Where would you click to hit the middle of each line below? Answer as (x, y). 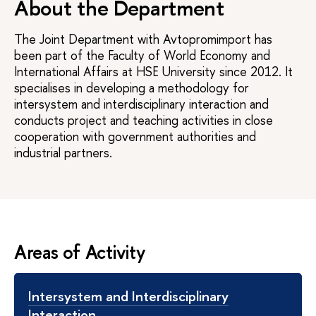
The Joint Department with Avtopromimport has (143, 39)
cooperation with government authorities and (135, 137)
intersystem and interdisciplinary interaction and (141, 104)
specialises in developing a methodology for (132, 88)
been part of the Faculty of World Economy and (142, 56)
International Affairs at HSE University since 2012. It (153, 72)
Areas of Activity (80, 252)
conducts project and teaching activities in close (144, 121)
